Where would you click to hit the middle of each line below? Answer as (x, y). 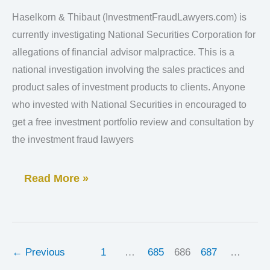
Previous (44, 252)
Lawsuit (44, 28)
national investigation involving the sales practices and (128, 70)
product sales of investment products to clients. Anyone (129, 87)
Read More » (56, 179)
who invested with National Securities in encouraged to (129, 105)
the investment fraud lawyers (73, 140)
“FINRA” (46, 48)
